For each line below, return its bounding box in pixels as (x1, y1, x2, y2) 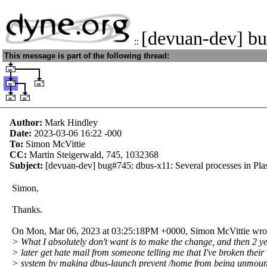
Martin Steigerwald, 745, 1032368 (29, 150, 159, 160)
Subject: (10, 160, 45, 170)
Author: (10, 117, 45, 128)
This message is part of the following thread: (4, 51, 169, 60)
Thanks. (12, 204, 42, 215)
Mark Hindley (45, 117, 98, 128)
